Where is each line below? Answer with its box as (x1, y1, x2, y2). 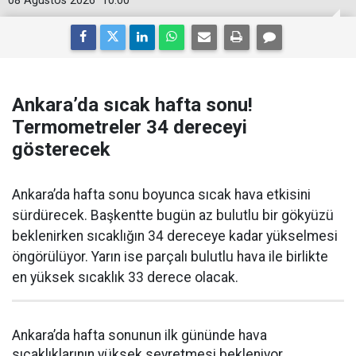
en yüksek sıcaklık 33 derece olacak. (12, 269, 238, 285)
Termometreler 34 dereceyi (12, 116, 247, 138)
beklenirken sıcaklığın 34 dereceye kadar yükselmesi (12, 228, 338, 244)
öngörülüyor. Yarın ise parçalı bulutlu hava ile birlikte (12, 249, 328, 265)
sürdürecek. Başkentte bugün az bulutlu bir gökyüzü (12, 207, 334, 223)
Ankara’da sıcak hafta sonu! (12, 94, 253, 116)
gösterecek (12, 138, 110, 161)
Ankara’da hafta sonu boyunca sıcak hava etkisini (12, 187, 311, 203)
